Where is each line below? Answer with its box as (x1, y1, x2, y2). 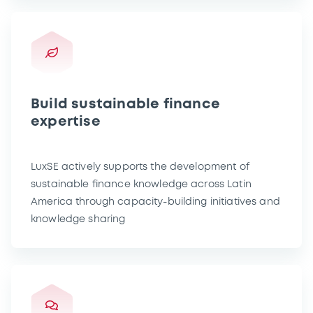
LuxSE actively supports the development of (31, 162, 249, 171)
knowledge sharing (31, 214, 126, 224)
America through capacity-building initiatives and (31, 197, 280, 206)
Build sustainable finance (31, 97, 220, 111)
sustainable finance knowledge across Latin (31, 180, 252, 189)
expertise (31, 115, 101, 129)
